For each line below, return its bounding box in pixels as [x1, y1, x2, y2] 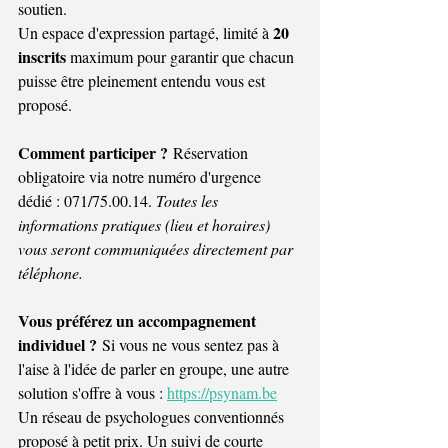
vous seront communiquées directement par [18, 237, 297, 259]
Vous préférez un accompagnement [18, 308, 260, 332]
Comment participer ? [18, 140, 168, 164]
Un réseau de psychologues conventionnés [18, 405, 288, 427]
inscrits [18, 44, 66, 68]
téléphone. [18, 261, 83, 283]
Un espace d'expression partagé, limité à [18, 21, 273, 43]
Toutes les [156, 189, 222, 211]
